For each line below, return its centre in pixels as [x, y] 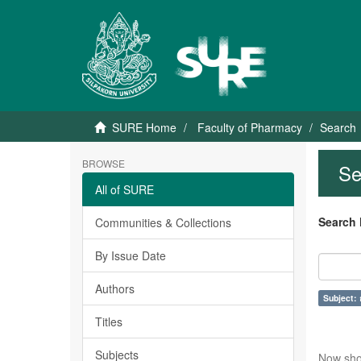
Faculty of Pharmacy [250, 127]
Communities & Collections [163, 222]
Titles [109, 322]
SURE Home [144, 127]
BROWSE [104, 163]
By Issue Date [131, 255]
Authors [115, 288]
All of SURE [124, 189]
